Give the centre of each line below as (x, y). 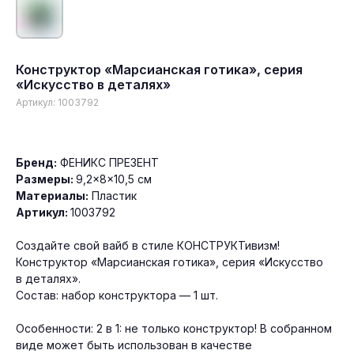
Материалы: (52, 196)
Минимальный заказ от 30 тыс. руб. (116, 338)
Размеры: (46, 179)
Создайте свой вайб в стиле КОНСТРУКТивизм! (148, 245)
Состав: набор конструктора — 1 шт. (117, 295)
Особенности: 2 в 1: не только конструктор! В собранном (174, 328)
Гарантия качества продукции (102, 318)
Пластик (113, 196)
